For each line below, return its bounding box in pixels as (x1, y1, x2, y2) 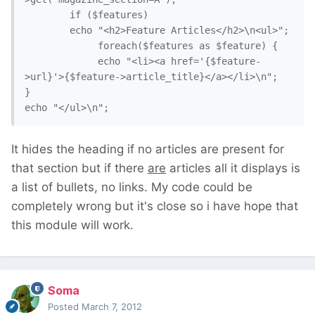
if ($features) (25, 9, 70, 21)
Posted (48, 301, 82, 313)
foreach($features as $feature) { (25, 40, 92, 52)
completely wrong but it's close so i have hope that (11, 199, 298, 214)
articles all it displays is (166, 161, 300, 176)
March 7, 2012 (82, 301, 142, 313)
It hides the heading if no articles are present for (11, 142, 284, 157)
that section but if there (11, 161, 148, 176)
